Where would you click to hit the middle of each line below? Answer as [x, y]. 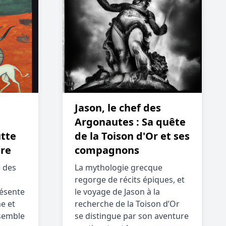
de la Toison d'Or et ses [132, 136]
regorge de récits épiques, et [130, 180]
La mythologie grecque [119, 167]
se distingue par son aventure [132, 216]
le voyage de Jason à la [117, 192]
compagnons [107, 150]
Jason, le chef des [118, 108]
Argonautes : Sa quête [130, 122]
